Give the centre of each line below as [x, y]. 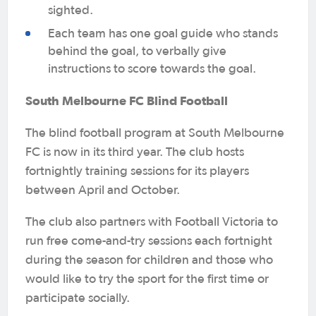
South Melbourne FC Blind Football [127, 100]
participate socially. [78, 298]
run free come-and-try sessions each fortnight [149, 241]
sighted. [71, 11]
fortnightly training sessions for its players [137, 171]
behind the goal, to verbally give [138, 51]
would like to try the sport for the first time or [147, 279]
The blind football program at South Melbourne [155, 133]
